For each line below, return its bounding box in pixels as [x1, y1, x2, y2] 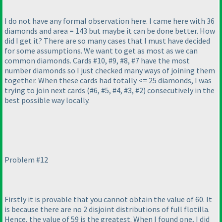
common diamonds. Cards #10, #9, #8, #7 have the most [4, 55, 190, 66]
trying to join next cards [4, 85, 87, 96]
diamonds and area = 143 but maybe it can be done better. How [4, 26, 215, 36]
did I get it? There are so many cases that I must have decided [4, 36, 210, 46]
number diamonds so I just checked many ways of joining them [4, 65, 215, 76]
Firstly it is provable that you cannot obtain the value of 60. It [4, 194, 212, 205]
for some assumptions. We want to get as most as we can [4, 46, 198, 56]
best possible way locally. [4, 95, 90, 106]
